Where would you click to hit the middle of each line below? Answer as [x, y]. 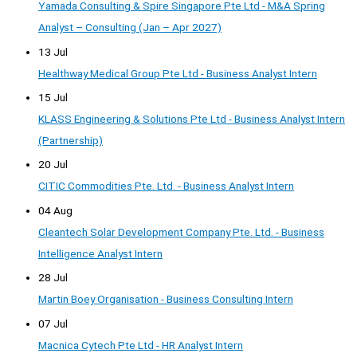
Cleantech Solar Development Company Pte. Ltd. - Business [181, 231]
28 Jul [53, 278]
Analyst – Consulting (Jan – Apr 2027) [130, 27]
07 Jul [53, 323]
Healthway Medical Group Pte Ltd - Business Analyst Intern [178, 73]
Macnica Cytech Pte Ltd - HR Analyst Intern [141, 345]
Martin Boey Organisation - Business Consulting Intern [166, 299]
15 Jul [53, 97]
